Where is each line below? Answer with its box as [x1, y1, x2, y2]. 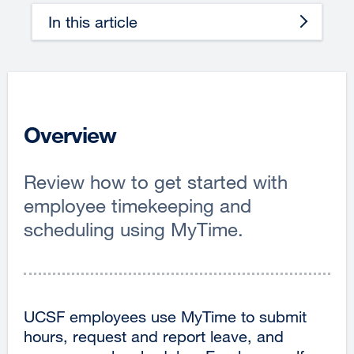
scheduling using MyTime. [24, 217, 243, 240]
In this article [48, 12, 137, 31]
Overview [24, 120, 117, 149]
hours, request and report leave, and [24, 326, 284, 345]
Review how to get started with [24, 169, 288, 193]
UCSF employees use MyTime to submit [24, 307, 307, 326]
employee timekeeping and [24, 193, 251, 217]
